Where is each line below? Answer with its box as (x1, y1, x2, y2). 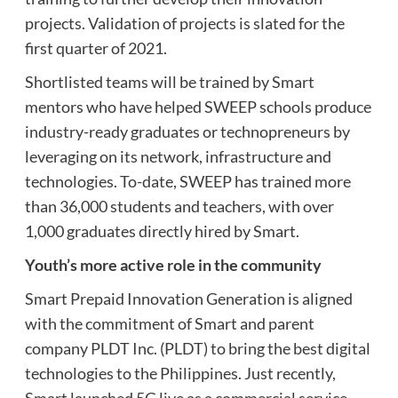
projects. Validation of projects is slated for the (24, 12, 345, 33)
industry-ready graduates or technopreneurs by (24, 121, 350, 141)
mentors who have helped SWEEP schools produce (24, 96, 371, 116)
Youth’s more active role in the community (24, 254, 322, 275)
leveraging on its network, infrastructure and (24, 146, 331, 166)
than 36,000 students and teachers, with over (24, 195, 334, 216)
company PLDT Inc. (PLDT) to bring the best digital (24, 338, 370, 358)
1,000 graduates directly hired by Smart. (24, 220, 299, 241)
